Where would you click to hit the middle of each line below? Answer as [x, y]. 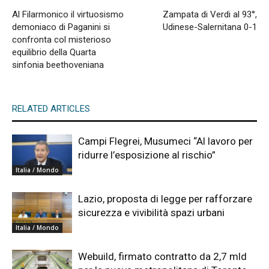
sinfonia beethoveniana [58, 65]
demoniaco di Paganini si [61, 27]
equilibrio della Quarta [54, 52]
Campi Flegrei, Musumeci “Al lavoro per [165, 141]
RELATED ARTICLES [51, 108]
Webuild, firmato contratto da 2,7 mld [162, 256]
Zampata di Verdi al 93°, [210, 14]
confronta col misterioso [62, 39]
